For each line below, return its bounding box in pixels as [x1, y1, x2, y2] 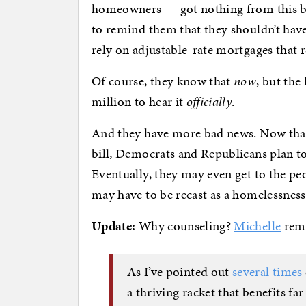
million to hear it [92, 92, 186, 111]
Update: [92, 217, 136, 236]
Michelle [234, 217, 281, 236]
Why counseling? [135, 217, 234, 236]
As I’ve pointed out [127, 262, 232, 281]
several [232, 262, 273, 281]
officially [186, 92, 232, 111]
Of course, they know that [92, 72, 234, 91]
